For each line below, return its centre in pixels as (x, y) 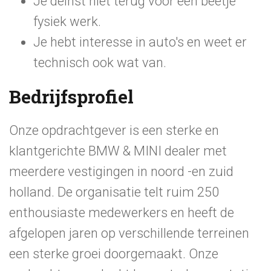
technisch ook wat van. (100, 63)
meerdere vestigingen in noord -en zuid (121, 171)
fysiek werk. (67, 21)
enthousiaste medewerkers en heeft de (122, 213)
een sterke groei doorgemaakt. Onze (114, 254)
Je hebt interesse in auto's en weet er (140, 42)
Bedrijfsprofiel (71, 96)
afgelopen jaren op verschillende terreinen (129, 233)
